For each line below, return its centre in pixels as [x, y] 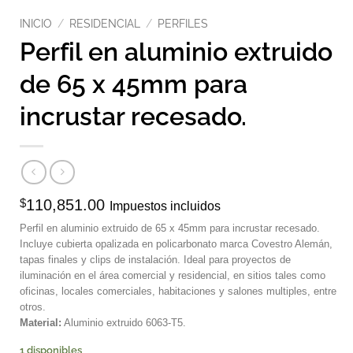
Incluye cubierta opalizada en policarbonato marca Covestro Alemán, [176, 244]
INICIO [36, 24]
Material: [41, 323]
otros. [33, 307]
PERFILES [183, 24]
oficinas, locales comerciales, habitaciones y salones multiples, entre [178, 292]
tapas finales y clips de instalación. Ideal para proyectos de [155, 260]
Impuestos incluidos [165, 206]
